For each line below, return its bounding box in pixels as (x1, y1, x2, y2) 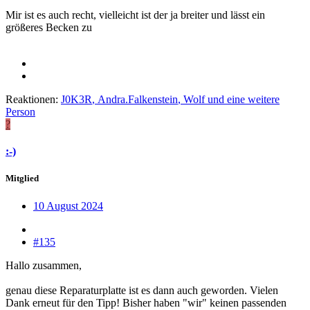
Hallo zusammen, (6, 259, 82, 271)
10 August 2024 (33, 199, 103, 212)
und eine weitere (205, 93, 280, 106)
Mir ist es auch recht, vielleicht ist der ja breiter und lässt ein (6, 9, 265, 21)
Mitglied (6, 173, 39, 184)
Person (6, 106, 35, 118)
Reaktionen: (6, 93, 58, 106)
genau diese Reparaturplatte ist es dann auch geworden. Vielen (6, 284, 278, 296)
